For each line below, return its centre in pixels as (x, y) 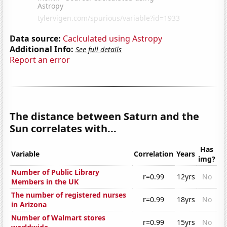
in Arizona (29, 205)
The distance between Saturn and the (105, 116)
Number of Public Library (55, 172)
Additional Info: (42, 49)
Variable (26, 154)
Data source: (35, 38)
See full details (99, 49)
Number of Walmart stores (59, 218)
